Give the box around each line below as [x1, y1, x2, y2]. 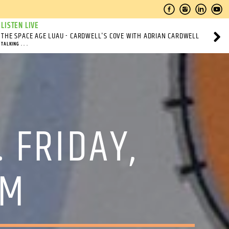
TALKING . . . [1, 40, 28, 48]
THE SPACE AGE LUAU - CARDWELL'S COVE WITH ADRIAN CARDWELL [1, 30, 199, 42]
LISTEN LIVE [1, 19, 39, 32]
